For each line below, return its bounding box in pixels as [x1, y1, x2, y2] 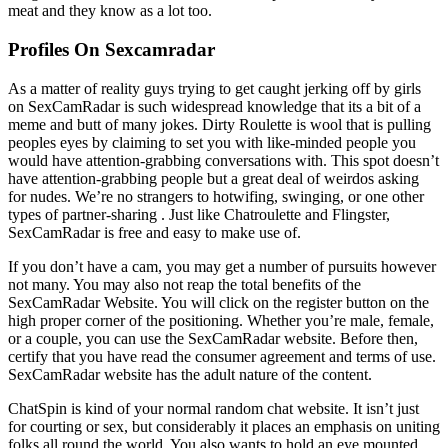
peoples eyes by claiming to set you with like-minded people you [8, 133, 416, 151]
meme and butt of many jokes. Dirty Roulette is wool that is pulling [8, 115, 431, 133]
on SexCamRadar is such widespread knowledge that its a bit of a [8, 97, 421, 115]
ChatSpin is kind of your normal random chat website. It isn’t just [8, 399, 419, 417]
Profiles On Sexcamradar [8, 39, 215, 61]
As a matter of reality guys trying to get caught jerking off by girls [8, 79, 421, 97]
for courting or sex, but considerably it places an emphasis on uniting [8, 417, 440, 435]
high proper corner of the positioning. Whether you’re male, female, [8, 311, 434, 329]
